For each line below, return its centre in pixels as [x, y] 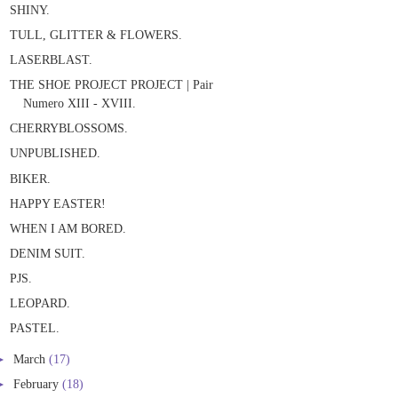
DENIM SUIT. [48, 253]
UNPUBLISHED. [56, 153]
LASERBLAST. [52, 60]
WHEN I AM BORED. [68, 228]
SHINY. [30, 10]
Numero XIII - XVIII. [80, 103]
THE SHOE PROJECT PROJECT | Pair [112, 85]
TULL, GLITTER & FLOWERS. [96, 35]
